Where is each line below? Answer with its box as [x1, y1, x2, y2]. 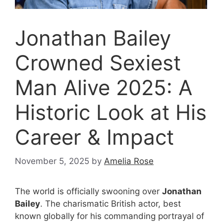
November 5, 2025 [15, 156, 89, 166]
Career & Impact [15, 124, 174, 150]
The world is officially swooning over [15, 186, 162, 197]
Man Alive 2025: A [15, 74, 192, 100]
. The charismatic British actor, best [40, 199, 181, 209]
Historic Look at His [15, 99, 207, 125]
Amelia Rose [104, 156, 154, 166]
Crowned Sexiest [15, 50, 181, 75]
